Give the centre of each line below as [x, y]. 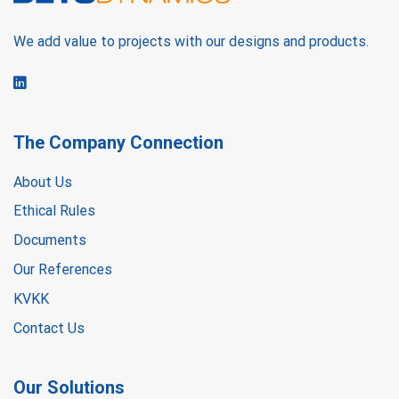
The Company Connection [118, 143]
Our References [63, 270]
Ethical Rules [54, 211]
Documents [50, 240]
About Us [43, 183]
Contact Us [49, 329]
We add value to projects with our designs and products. [191, 42]
